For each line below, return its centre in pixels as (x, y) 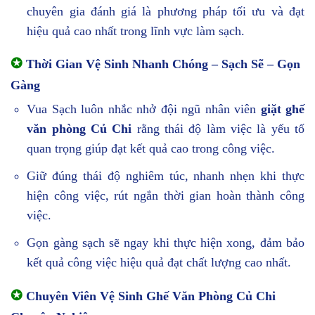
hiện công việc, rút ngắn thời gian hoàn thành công (166, 196)
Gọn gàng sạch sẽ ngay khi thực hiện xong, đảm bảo (166, 242)
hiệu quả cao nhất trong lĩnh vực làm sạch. (136, 31)
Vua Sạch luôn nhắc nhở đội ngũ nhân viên (144, 109)
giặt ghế (283, 109)
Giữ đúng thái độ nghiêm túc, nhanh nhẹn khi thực (166, 176)
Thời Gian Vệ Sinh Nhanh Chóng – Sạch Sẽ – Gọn (161, 64)
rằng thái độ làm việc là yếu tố (218, 129)
